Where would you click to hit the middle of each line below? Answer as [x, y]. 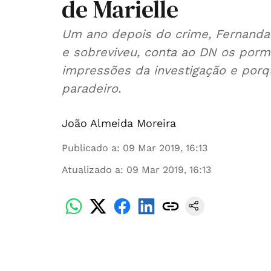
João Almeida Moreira [119, 123]
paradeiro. [91, 88]
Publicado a [89, 148]
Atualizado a [91, 170]
